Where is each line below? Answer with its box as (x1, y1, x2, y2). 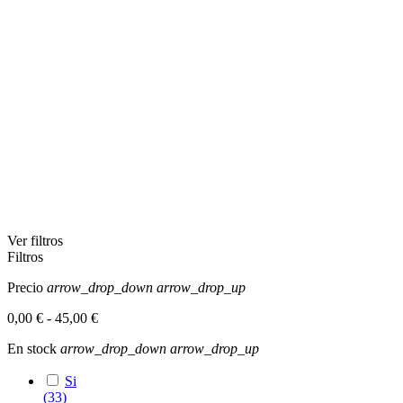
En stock (7, 340, 60, 356)
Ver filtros (7, 232, 63, 248)
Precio (7, 279, 47, 295)
